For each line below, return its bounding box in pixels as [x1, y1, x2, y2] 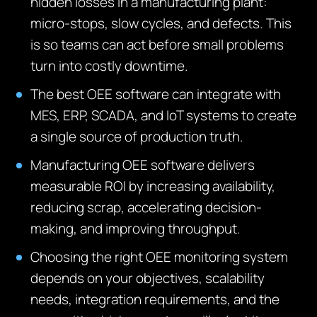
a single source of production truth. [30, 127, 244, 146]
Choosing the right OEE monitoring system [30, 248, 289, 266]
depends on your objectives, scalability [30, 269, 265, 287]
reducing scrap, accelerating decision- [30, 198, 263, 217]
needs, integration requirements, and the [30, 290, 280, 309]
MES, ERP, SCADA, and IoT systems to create [30, 106, 297, 125]
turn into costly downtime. [30, 57, 189, 75]
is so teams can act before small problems [30, 35, 284, 54]
